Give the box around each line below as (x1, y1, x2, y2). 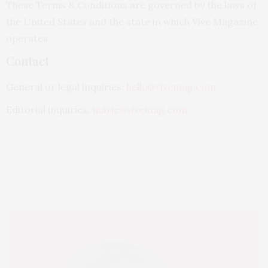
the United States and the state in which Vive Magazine (6, 15, 258, 28)
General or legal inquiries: (6, 80, 126, 93)
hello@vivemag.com (126, 80, 216, 93)
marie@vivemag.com (92, 103, 187, 116)
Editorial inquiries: (6, 103, 92, 116)
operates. (6, 32, 50, 44)
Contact (6, 52, 49, 69)
